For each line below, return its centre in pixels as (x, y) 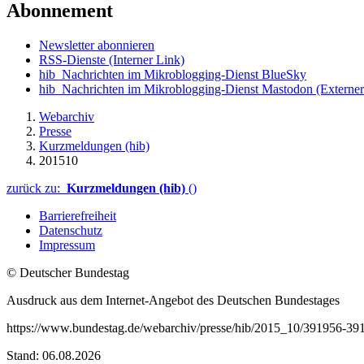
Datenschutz (71, 230)
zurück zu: (37, 188)
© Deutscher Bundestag (68, 272)
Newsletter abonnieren (97, 45)
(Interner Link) (147, 59)
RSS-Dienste (74, 59)
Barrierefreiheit (78, 215)
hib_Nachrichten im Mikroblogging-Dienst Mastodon (176, 89)
